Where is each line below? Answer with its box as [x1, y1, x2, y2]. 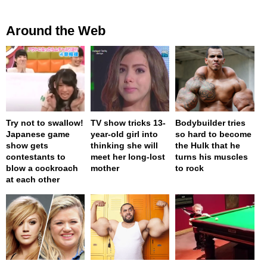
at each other [6, 175, 60, 185]
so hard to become [175, 129, 252, 139]
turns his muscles [175, 152, 249, 162]
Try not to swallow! [6, 118, 83, 128]
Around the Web [6, 23, 105, 38]
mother [91, 163, 120, 173]
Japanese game [6, 129, 70, 139]
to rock [175, 163, 204, 173]
